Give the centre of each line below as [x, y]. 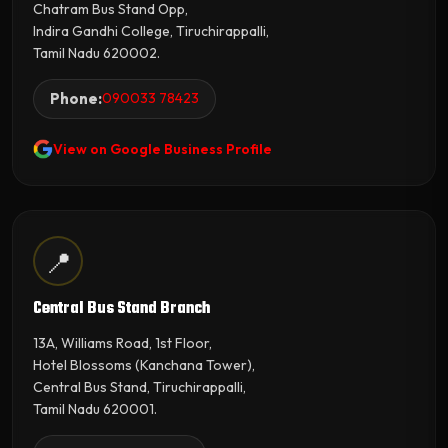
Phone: [76, 98]
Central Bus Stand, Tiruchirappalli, [139, 386]
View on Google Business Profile [162, 148]
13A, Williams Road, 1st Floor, [122, 342]
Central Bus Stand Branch [121, 308]
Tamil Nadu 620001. [95, 408]
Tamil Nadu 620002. [96, 52]
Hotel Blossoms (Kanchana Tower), [144, 364]
